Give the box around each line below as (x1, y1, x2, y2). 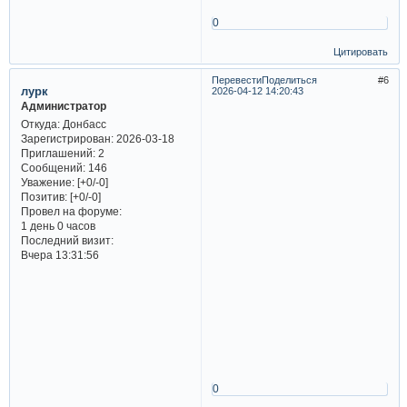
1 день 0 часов (20, 220, 95, 233)
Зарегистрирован (20, 133, 111, 145)
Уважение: (20, 176, 74, 189)
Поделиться (261, 74, 317, 85)
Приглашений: (20, 147, 95, 160)
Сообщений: (20, 162, 85, 174)
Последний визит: (20, 234, 114, 247)
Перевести (211, 74, 262, 85)
